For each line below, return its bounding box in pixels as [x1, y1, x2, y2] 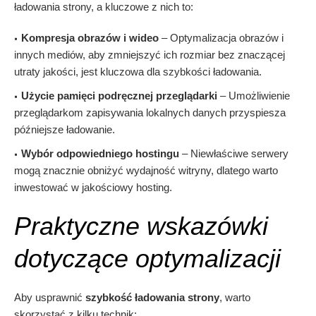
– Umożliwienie [217, 90, 290, 102]
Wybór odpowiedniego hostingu [21, 147, 179, 160]
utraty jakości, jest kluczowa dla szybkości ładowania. [14, 66, 262, 78]
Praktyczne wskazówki [14, 212, 268, 241]
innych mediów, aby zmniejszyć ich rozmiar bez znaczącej [14, 49, 285, 61]
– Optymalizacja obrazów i [159, 32, 284, 44]
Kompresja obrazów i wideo [21, 32, 159, 44]
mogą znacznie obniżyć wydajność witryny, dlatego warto [14, 164, 278, 177]
